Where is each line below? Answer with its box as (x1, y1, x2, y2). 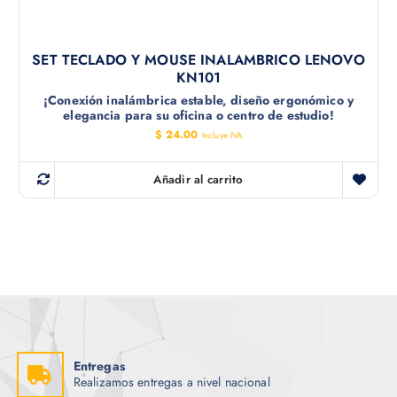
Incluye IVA (201, 128, 243, 142)
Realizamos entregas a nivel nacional (73, 373, 270, 392)
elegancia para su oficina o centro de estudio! (63, 105, 334, 124)
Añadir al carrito (153, 170, 244, 188)
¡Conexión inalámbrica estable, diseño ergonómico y (43, 90, 354, 109)
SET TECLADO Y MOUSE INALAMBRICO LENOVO (32, 49, 365, 70)
